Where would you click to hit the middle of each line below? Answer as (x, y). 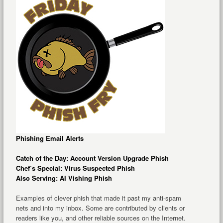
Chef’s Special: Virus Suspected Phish (75, 168)
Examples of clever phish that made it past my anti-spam (98, 198)
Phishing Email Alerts (50, 138)
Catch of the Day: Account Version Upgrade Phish (92, 158)
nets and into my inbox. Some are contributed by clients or (100, 208)
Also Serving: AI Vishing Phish (64, 178)
